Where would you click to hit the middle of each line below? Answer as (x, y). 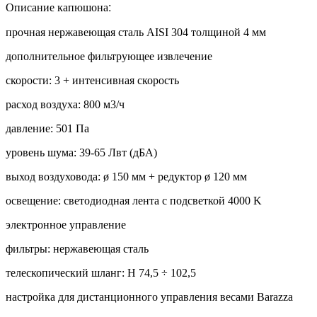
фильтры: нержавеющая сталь (77, 248)
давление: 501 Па (47, 128)
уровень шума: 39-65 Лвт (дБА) (81, 152)
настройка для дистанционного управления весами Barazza (149, 296)
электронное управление (66, 224)
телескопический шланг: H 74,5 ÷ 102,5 (101, 272)
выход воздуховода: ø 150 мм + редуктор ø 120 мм (126, 176)
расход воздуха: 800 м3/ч (65, 104)
